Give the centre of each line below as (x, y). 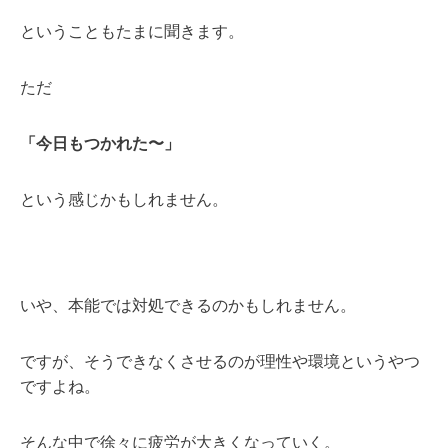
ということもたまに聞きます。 (132, 31)
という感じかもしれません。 (124, 199)
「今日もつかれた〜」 (100, 143)
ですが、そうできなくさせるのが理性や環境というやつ (220, 361)
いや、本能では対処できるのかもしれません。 (188, 305)
